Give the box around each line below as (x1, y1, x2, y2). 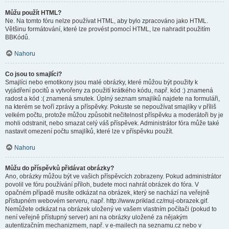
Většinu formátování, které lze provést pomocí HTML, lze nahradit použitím (5, 26, 210, 33)
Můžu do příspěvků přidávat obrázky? (5, 165, 114, 172)
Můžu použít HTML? (5, 9, 61, 16)
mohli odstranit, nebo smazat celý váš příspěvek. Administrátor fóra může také (5, 120, 219, 127)
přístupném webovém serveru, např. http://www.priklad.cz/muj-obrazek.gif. (5, 197, 209, 204)
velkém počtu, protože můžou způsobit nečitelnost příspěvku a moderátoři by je (5, 111, 223, 119)
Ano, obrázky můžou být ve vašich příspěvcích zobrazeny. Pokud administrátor (5, 173, 221, 180)
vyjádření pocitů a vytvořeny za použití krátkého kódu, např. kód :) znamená (5, 87, 213, 94)
